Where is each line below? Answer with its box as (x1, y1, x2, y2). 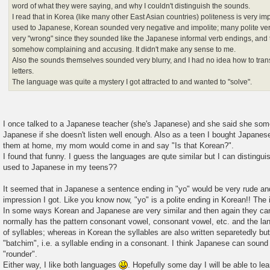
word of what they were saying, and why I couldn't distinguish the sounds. (12, 1, 251, 10)
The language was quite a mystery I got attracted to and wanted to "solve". (12, 77, 253, 86)
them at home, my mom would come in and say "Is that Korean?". (3, 140, 234, 150)
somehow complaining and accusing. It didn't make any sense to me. (12, 45, 236, 54)
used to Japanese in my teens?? (3, 162, 117, 172)
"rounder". (3, 249, 37, 259)
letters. (12, 66, 34, 75)
